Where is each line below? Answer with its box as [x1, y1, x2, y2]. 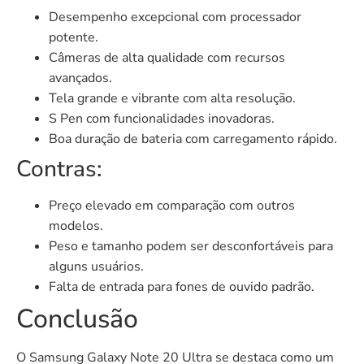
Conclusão [16, 301, 138, 336]
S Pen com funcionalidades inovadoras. [49, 109, 275, 128]
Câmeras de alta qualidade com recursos [49, 48, 285, 67]
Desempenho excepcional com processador [49, 7, 301, 26]
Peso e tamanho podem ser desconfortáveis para [49, 236, 333, 255]
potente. [49, 28, 98, 46]
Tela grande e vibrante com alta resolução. [49, 89, 296, 107]
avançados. [49, 68, 112, 87]
